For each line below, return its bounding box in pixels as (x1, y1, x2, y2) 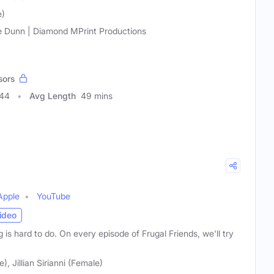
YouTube (37, 190, 70, 201)
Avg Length (29, 90, 76, 101)
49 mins (81, 90, 113, 101)
